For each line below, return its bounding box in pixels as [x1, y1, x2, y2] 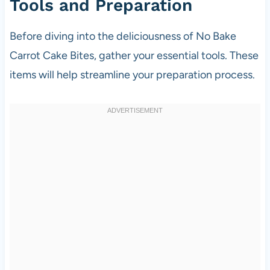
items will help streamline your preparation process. [9, 67, 255, 81]
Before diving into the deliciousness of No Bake [9, 29, 236, 43]
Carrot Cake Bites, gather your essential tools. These [9, 48, 259, 62]
